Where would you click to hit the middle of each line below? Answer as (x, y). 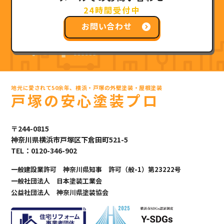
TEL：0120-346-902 (44, 150)
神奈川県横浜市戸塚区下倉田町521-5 (70, 139)
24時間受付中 (112, 10)
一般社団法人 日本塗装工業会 (57, 180)
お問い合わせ (107, 26)
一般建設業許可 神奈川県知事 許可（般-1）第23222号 (96, 169)
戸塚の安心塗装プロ (85, 100)
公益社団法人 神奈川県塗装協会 (60, 192)
